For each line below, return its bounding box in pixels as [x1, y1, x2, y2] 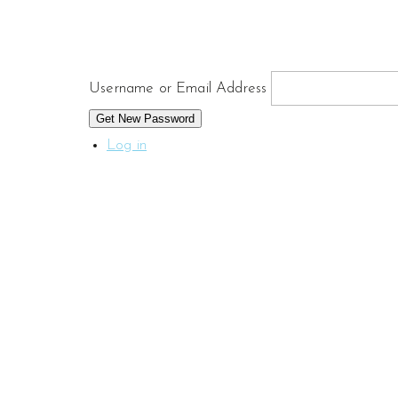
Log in [107, 138, 147, 153]
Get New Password [96, 112, 195, 125]
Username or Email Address [89, 80, 267, 96]
